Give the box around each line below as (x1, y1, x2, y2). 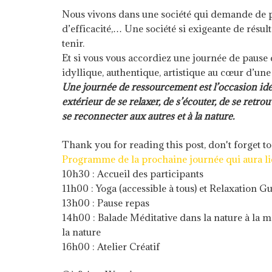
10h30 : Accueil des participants (62, 167, 203, 180)
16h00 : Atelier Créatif (62, 240, 160, 253)
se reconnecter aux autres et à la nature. (62, 110, 234, 122)
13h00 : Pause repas (62, 196, 149, 209)
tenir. (62, 37, 84, 49)
